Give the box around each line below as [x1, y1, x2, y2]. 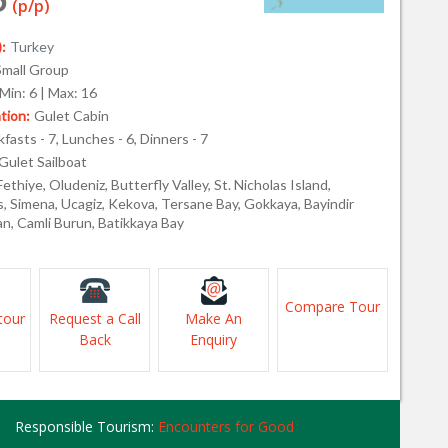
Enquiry [190, 330, 237, 349]
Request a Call [48, 309, 141, 328]
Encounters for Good [157, 417, 294, 436]
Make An [185, 309, 242, 328]
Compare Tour [285, 297, 380, 316]
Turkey [10, 38, 54, 55]
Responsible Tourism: [14, 417, 158, 436]
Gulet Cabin [34, 107, 109, 124]
